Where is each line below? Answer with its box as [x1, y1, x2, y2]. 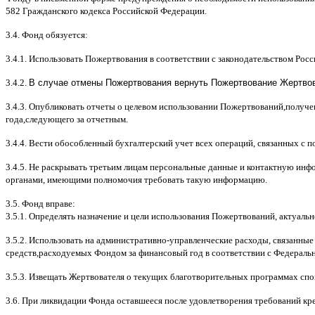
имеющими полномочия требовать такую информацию [47, 174, 265, 185]
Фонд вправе [22, 198, 72, 209]
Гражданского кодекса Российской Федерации [22, 5, 205, 16]
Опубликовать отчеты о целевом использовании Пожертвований [29, 101, 283, 112]
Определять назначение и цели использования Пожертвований [29, 210, 275, 221]
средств [6, 247, 37, 258]
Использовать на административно [29, 234, 167, 245]
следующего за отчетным [25, 113, 126, 124]
